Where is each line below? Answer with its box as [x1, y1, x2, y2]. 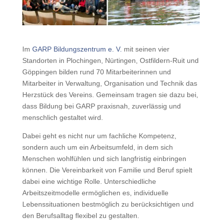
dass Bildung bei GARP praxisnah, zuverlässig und [22, 102, 181, 111]
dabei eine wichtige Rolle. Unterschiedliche [22, 177, 156, 186]
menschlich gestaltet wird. [22, 113, 103, 122]
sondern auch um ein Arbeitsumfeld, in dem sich [22, 143, 173, 152]
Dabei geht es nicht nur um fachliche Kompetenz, [22, 132, 176, 140]
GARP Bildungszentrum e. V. [32, 45, 122, 54]
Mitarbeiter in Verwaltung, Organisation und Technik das [22, 79, 197, 88]
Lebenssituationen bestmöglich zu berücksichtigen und [22, 200, 194, 209]
